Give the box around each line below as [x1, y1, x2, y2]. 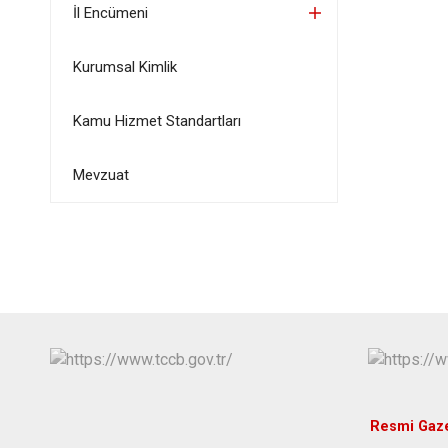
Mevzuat [72, 166, 129, 184]
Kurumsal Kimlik [72, 58, 177, 76]
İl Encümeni [72, 4, 148, 22]
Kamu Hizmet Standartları [72, 112, 241, 130]
